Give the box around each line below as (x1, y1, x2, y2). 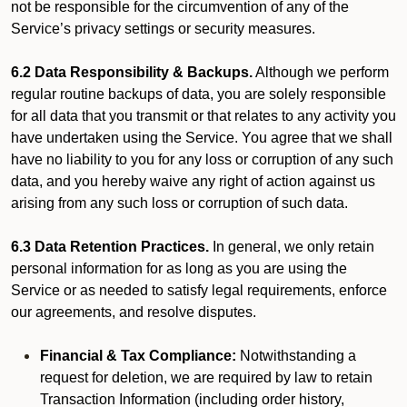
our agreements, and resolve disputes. (11, 304, 256, 320)
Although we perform (253, 65, 389, 80)
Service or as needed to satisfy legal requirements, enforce (11, 283, 387, 298)
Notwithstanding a (240, 348, 356, 363)
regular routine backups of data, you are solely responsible (11, 86, 386, 102)
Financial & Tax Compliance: (40, 348, 240, 363)
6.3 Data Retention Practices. (11, 239, 209, 254)
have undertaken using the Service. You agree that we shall (11, 130, 392, 145)
